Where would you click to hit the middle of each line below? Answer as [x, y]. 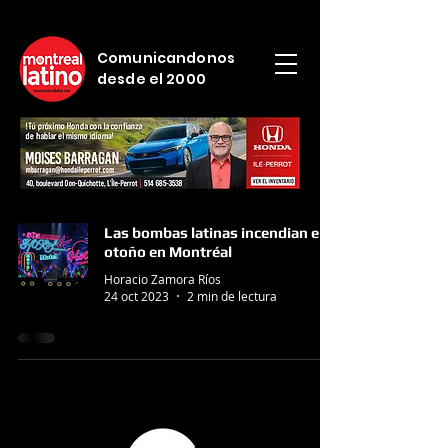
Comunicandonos [166, 58]
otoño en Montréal [168, 251]
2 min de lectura [232, 296]
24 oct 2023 [136, 296]
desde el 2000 [151, 79]
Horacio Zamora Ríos [162, 278]
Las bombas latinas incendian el [213, 232]
